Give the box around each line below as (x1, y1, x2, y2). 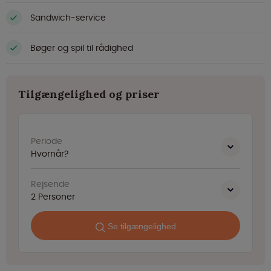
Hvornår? (31, 148, 68, 160)
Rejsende (31, 178, 70, 191)
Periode (31, 135, 62, 148)
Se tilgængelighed (107, 221, 176, 232)
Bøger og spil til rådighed (30, 41, 133, 54)
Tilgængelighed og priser (18, 87, 160, 102)
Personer (38, 191, 75, 203)
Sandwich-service (30, 11, 106, 24)
